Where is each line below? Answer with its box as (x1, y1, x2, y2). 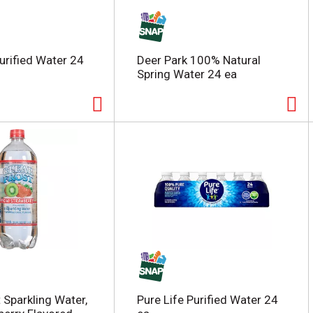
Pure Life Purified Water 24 (136, 293, 278, 307)
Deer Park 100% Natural (136, 53, 261, 68)
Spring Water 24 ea (136, 67, 237, 82)
